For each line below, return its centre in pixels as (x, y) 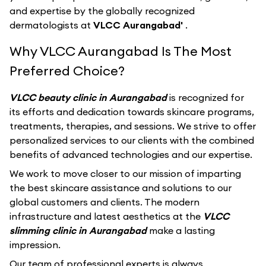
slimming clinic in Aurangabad (79, 230)
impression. (35, 245)
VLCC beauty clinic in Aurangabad (89, 97)
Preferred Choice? (67, 71)
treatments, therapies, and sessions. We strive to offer (133, 126)
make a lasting (182, 230)
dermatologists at (51, 25)
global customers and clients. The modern (104, 202)
